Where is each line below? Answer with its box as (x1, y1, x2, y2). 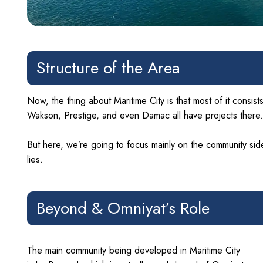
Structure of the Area (36, 55, 180, 80)
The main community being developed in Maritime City (27, 243, 240, 257)
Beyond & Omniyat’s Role (36, 195, 210, 220)
